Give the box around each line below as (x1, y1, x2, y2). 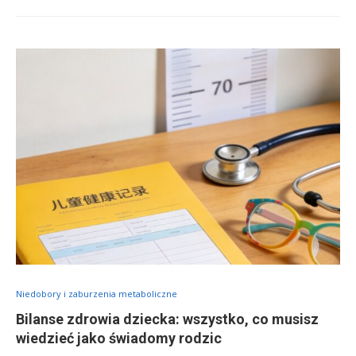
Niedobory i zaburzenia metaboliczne (16, 288, 177, 300)
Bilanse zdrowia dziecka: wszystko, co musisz (16, 311, 319, 327)
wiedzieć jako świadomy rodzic (16, 330, 222, 346)
